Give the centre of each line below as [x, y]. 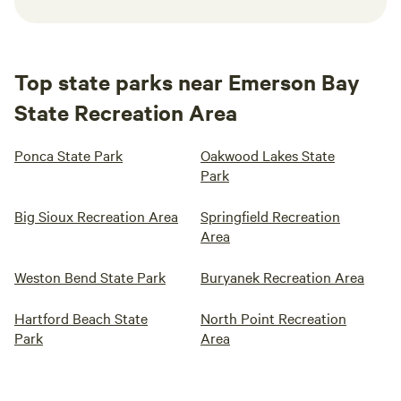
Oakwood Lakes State [268, 155]
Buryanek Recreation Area [282, 277]
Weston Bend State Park [90, 277]
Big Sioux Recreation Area [96, 216]
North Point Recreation [273, 318]
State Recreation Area [126, 112]
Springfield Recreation [270, 216]
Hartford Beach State [81, 318]
